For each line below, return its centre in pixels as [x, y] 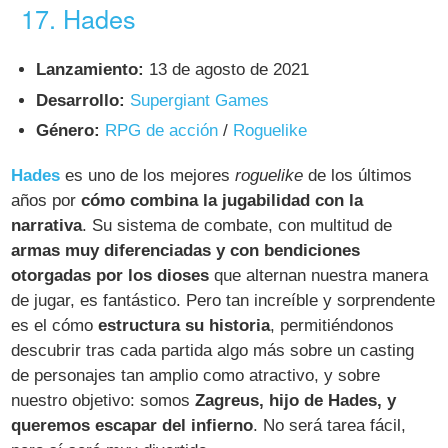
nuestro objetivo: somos [103, 401]
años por [46, 201]
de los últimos [358, 176]
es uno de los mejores [148, 176]
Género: [68, 131]
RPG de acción [162, 131]
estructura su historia [184, 326]
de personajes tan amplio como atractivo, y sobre [196, 376]
